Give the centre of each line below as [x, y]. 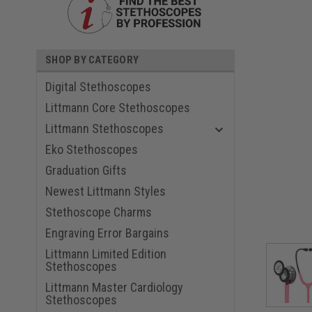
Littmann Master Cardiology [114, 288]
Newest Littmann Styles [106, 192]
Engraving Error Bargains [107, 233]
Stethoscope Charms [99, 212]
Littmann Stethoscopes [104, 129]
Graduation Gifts [86, 171]
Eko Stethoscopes [92, 150]
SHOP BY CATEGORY [92, 60]
